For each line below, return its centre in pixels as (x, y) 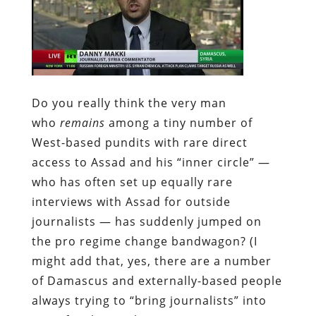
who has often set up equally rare (132, 182)
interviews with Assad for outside (131, 201)
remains (82, 122)
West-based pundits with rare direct (139, 142)
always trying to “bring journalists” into (149, 300)
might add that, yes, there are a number (151, 261)
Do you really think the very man (129, 103)
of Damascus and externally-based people (157, 280)
